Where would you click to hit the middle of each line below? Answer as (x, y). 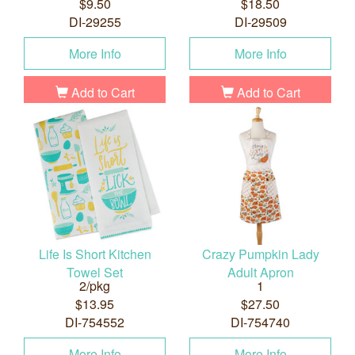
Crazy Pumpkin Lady (260, 254)
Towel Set (95, 273)
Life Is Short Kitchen (95, 254)
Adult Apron (260, 273)
